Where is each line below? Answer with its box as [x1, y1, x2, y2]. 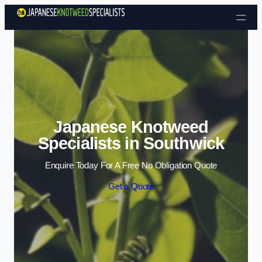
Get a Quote [108, 181, 154, 191]
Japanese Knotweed [53, 117, 209, 136]
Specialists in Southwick [37, 133, 225, 153]
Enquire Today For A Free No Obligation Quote [44, 161, 218, 171]
